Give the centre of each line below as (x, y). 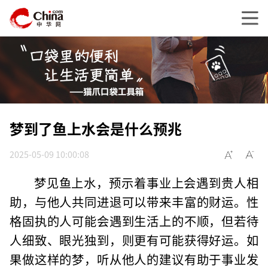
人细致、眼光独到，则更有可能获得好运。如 (134, 240)
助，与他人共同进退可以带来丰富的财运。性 (134, 202)
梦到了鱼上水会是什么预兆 (96, 128)
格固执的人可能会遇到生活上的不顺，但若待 (134, 221)
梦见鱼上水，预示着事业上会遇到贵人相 (146, 183)
